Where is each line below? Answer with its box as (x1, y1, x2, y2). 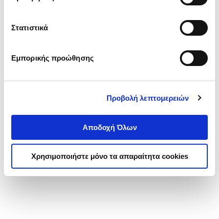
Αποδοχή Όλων (82, 123, 137, 131)
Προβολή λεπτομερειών (106, 93, 189, 102)
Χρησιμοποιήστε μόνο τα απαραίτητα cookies (31, 152, 188, 160)
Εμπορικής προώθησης (11, 54, 94, 62)
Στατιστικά (11, 23, 48, 32)
